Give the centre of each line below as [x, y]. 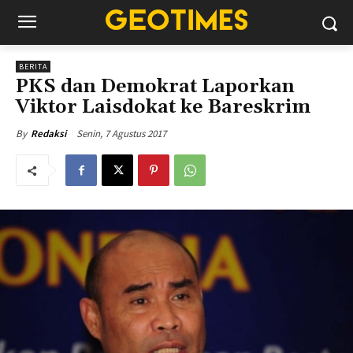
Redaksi [48, 134]
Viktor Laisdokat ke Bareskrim [163, 107]
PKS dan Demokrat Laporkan [155, 87]
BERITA [33, 67]
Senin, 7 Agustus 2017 [121, 133]
